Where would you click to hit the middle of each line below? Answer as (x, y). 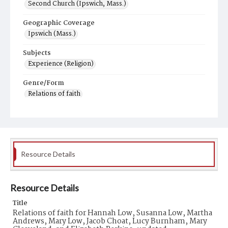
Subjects (37, 53)
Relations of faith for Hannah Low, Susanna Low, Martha (112, 213)
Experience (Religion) (61, 64)
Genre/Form (44, 83)
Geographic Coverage (59, 23)
